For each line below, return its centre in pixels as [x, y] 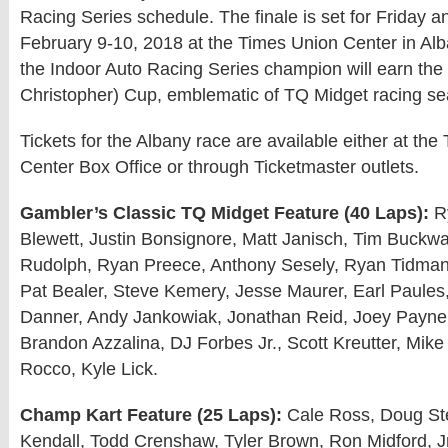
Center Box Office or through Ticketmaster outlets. [219, 167]
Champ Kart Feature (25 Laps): [151, 415]
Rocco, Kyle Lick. [89, 369]
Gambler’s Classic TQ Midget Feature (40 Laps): [224, 213]
